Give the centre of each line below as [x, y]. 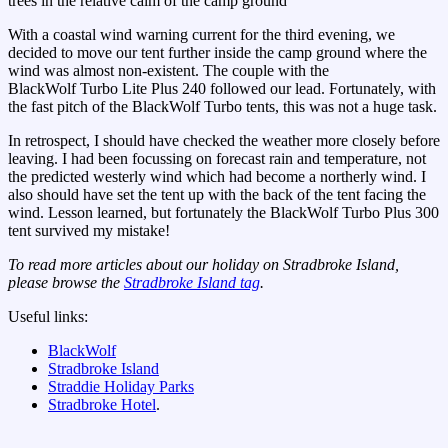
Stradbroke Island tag [192, 283]
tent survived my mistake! [89, 231]
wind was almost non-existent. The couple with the [168, 71]
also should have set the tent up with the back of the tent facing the [217, 195]
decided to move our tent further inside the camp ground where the [217, 53]
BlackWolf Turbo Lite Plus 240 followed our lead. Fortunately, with [222, 89]
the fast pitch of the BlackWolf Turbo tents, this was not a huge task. [222, 107]
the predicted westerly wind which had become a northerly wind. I [217, 177]
